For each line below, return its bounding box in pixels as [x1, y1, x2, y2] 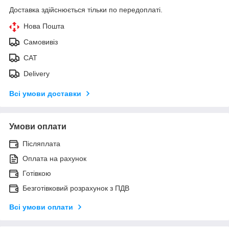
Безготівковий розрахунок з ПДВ [22, 184, 129, 192]
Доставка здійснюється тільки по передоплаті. [9, 5, 163, 14]
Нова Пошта [24, 21, 64, 30]
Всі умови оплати [9, 202, 73, 211]
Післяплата [22, 139, 60, 148]
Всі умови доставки [9, 89, 81, 98]
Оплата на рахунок [22, 154, 86, 163]
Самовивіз [24, 37, 58, 46]
